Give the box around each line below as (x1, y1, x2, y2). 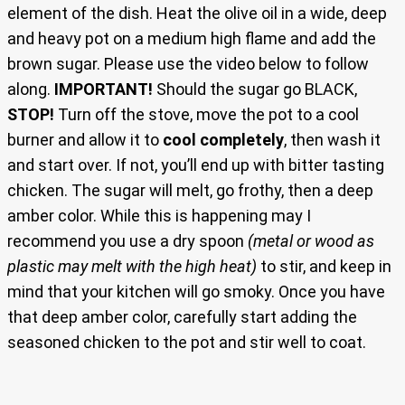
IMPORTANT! (54, 80, 156, 99)
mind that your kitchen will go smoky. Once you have (7, 282, 385, 302)
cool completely (163, 130, 284, 150)
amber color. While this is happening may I (7, 206, 311, 226)
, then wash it (284, 130, 381, 150)
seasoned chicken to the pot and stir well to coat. (7, 333, 366, 353)
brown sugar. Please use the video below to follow (7, 54, 369, 74)
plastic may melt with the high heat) (7, 257, 260, 277)
